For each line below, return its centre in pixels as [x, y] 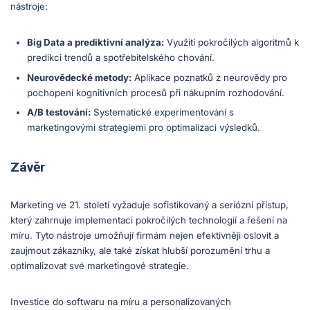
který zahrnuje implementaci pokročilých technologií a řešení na [149, 220]
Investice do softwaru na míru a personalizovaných [121, 301]
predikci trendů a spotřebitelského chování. [121, 57]
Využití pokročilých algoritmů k [231, 42]
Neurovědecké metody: [79, 77]
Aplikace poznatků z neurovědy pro [209, 77]
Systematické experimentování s [162, 112]
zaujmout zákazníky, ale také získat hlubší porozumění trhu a [140, 250]
